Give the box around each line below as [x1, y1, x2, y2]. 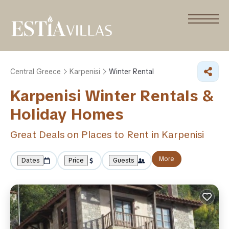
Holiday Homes [10, 104, 124, 124]
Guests [113, 156, 134, 165]
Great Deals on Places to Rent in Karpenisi [10, 128, 204, 141]
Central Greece [10, 67, 61, 76]
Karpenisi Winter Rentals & [10, 86, 214, 106]
